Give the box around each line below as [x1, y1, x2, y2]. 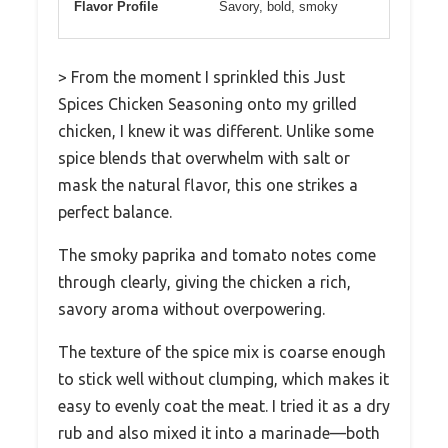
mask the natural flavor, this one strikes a [58, 175, 358, 194]
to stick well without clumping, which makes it [58, 369, 389, 388]
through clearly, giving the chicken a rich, [58, 272, 351, 291]
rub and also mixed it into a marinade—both [58, 423, 380, 442]
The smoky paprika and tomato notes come [58, 245, 376, 264]
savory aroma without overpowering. [58, 299, 325, 318]
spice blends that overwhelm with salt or [58, 148, 350, 167]
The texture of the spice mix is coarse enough [58, 342, 386, 361]
